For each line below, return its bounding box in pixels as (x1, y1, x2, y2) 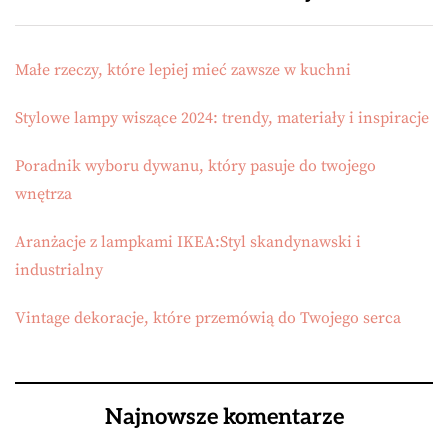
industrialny (15, 260, 103, 281)
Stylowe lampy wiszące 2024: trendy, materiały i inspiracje (15, 108, 429, 129)
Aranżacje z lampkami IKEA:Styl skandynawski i (15, 232, 361, 253)
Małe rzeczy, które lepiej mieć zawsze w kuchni (15, 60, 351, 81)
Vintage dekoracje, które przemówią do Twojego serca (15, 308, 401, 329)
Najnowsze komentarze (104, 404, 344, 431)
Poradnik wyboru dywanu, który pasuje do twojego (15, 156, 376, 177)
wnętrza (15, 184, 72, 205)
